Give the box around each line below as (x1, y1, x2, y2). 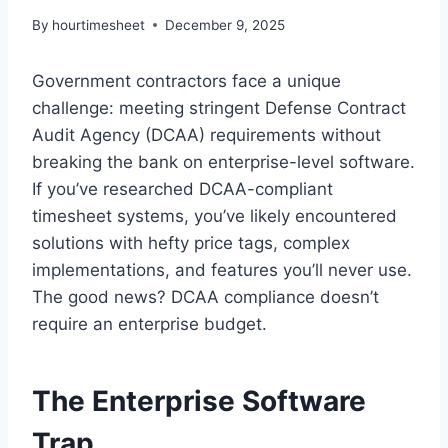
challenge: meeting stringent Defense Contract (32, 97, 406, 118)
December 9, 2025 (165, 16, 286, 33)
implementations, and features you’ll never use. (32, 259, 412, 280)
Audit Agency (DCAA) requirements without (32, 124, 381, 145)
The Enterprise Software (32, 383, 366, 418)
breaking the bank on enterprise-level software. (32, 151, 415, 172)
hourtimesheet (52, 16, 146, 33)
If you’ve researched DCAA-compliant (32, 178, 333, 199)
